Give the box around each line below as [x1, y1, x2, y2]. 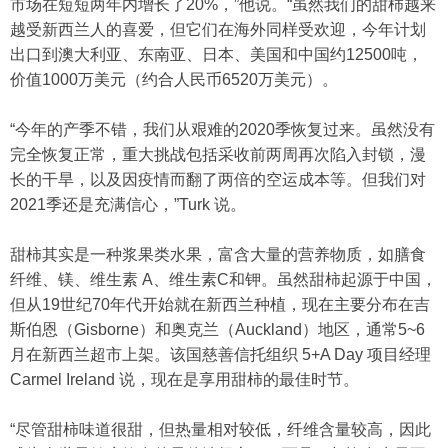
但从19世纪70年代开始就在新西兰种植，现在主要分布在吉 [10, 296, 430, 314]
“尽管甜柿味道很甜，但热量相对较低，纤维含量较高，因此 [10, 421, 431, 439]
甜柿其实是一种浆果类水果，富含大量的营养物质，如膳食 [10, 246, 426, 264]
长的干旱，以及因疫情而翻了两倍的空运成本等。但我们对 [10, 171, 426, 189]
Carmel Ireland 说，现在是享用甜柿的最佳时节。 [10, 371, 359, 389]
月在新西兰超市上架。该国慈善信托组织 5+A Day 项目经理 [10, 346, 431, 364]
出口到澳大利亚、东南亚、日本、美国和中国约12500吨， [10, 46, 423, 64]
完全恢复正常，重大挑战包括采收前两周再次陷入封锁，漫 [10, 146, 426, 164]
